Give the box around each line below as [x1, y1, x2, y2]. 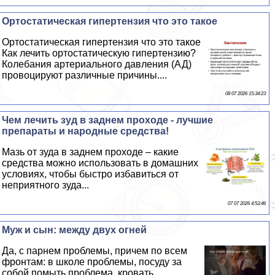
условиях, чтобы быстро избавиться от [2, 168, 179, 179]
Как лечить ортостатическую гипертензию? [2, 47, 196, 58]
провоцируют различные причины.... [2, 69, 168, 80]
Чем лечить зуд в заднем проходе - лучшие [2, 114, 214, 125]
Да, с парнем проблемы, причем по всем [2, 245, 188, 256]
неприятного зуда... [2, 179, 90, 190]
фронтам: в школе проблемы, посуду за [2, 256, 182, 267]
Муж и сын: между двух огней [2, 224, 147, 235]
